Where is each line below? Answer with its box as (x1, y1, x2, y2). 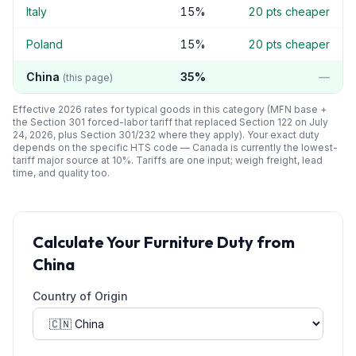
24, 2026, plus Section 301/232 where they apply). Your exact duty (13, 129, 319, 141)
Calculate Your (33, 232, 144, 252)
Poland (26, 37, 63, 51)
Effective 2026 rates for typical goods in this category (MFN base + (13, 103, 327, 115)
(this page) (63, 72, 113, 83)
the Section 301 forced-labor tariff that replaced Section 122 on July (13, 116, 328, 128)
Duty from (214, 232, 295, 252)
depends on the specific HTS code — (13, 141, 192, 153)
